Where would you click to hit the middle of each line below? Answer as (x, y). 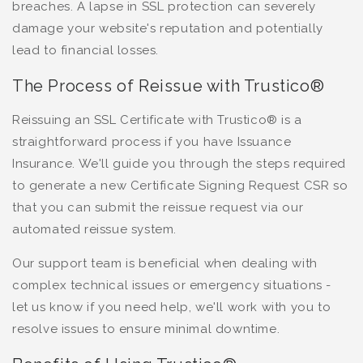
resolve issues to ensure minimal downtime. (146, 329)
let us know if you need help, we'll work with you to (172, 307)
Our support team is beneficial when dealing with (165, 264)
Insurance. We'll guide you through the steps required (179, 164)
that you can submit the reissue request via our (158, 208)
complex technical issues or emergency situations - (172, 286)
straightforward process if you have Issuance (152, 142)
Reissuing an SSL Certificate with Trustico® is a (157, 120)
